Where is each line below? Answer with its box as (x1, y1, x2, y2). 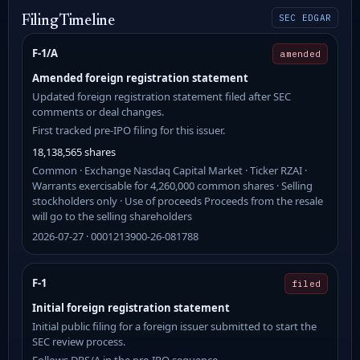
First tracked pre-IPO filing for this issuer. (32, 122, 225, 137)
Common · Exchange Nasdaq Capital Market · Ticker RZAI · (32, 162, 307, 178)
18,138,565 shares (32, 144, 116, 159)
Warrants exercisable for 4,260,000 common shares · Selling (32, 178, 313, 193)
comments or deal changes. (32, 104, 164, 119)
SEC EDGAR (279, 11, 331, 23)
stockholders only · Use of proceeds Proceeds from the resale (32, 193, 323, 208)
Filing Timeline (22, 13, 115, 29)
